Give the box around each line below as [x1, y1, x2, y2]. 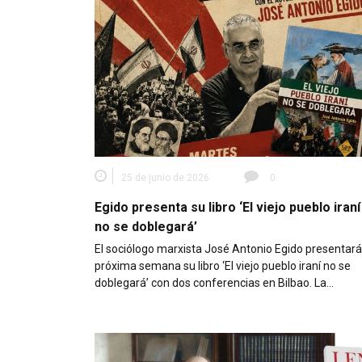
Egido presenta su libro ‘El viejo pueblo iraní [95, 199, 360, 215]
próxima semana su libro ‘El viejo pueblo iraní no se [95, 259, 351, 272]
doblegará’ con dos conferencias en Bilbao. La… [95, 276, 334, 289]
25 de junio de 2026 [121, 171, 209, 183]
